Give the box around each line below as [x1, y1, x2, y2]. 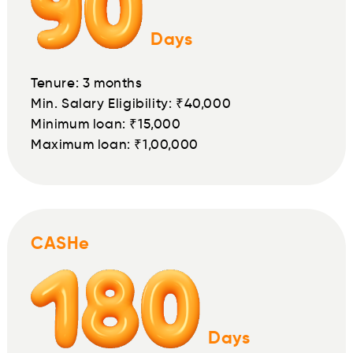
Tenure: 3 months [31, 75, 143, 92]
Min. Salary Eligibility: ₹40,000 [31, 95, 232, 113]
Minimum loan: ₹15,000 [31, 116, 181, 133]
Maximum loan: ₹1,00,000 [31, 136, 199, 154]
